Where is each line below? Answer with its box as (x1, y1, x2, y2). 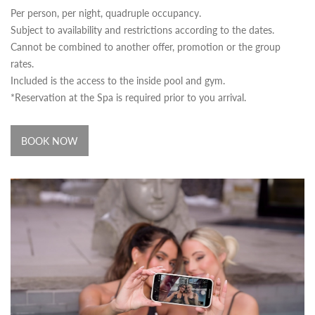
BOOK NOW (21, 133, 78, 148)
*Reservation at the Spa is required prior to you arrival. (11, 89, 249, 104)
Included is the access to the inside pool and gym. (11, 72, 225, 87)
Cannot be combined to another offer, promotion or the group (11, 39, 281, 53)
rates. (11, 56, 34, 70)
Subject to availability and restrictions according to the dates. (11, 22, 274, 37)
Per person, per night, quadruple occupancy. (11, 5, 201, 20)
